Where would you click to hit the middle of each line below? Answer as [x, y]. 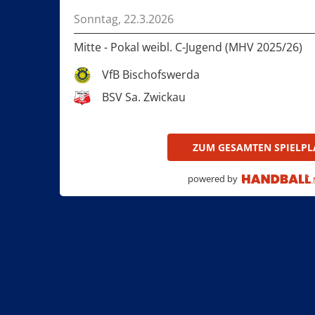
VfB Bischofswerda [151, 75]
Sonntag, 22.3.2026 [124, 19]
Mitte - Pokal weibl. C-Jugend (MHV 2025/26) [188, 47]
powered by [213, 179]
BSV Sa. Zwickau [144, 97]
